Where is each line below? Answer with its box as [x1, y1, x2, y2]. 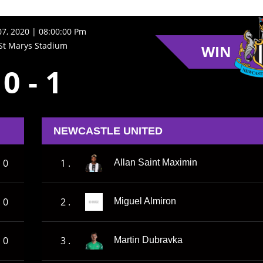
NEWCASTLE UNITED [53, 125, 163, 137]
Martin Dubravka [114, 235, 183, 245]
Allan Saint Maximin [114, 157, 197, 168]
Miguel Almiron [114, 196, 176, 207]
